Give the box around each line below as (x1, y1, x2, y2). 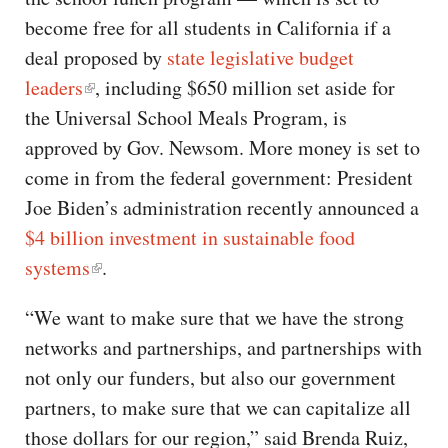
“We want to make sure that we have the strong (25, 303, 404, 331)
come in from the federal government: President (25, 163, 413, 191)
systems (25, 253, 90, 281)
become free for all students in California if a (25, 13, 391, 41)
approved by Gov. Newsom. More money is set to (25, 133, 420, 161)
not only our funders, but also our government (25, 363, 396, 391)
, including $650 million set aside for (95, 73, 395, 101)
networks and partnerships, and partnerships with (25, 333, 422, 361)
